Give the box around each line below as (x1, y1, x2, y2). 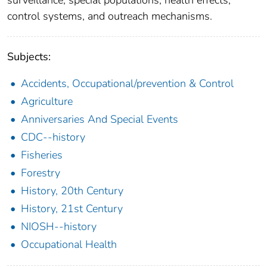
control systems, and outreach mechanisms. (7, 8, 212, 23)
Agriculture (21, 94, 73, 108)
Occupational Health (21, 237, 117, 252)
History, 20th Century (21, 183, 123, 198)
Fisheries (21, 147, 63, 162)
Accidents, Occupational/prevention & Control (21, 76, 234, 91)
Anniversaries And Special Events (21, 111, 178, 126)
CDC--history (21, 129, 85, 144)
